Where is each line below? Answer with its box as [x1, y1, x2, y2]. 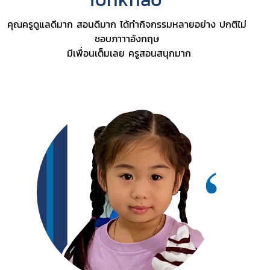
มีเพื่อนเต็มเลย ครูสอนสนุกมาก [63, 45, 191, 60]
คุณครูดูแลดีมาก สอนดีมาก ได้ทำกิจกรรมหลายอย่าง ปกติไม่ [7, 16, 247, 31]
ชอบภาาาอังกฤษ [95, 31, 160, 46]
